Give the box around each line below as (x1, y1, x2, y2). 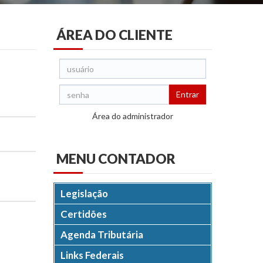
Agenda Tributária (60, 228, 143, 241)
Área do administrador (92, 111, 173, 121)
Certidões (60, 208, 107, 220)
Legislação (60, 187, 108, 200)
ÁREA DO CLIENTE (56, 26, 173, 43)
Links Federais (60, 249, 124, 261)
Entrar (176, 89, 199, 99)
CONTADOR (98, 150, 176, 167)
